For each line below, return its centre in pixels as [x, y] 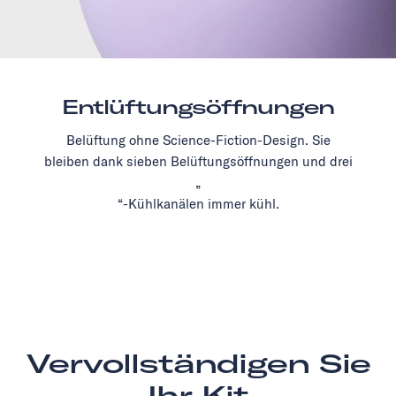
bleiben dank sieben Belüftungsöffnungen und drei [198, 162]
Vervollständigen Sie [198, 364]
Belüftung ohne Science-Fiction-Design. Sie [198, 141]
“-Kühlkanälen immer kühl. [198, 204]
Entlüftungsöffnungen [198, 107]
